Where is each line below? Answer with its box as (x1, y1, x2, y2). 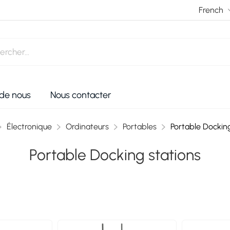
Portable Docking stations (29, 145, 201, 164)
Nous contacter (50, 89, 111, 101)
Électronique (6, 122, 52, 131)
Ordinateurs (65, 122, 109, 131)
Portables (122, 122, 157, 131)
